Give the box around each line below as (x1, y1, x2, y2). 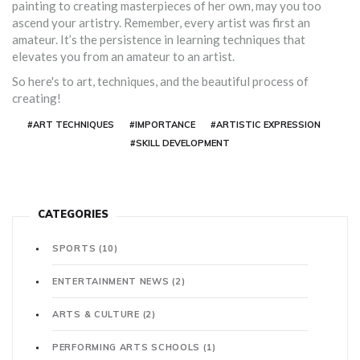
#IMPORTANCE (129, 119, 195, 131)
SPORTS (52, 243, 99, 255)
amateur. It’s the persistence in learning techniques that (12, 32, 305, 47)
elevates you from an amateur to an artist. (12, 49, 235, 64)
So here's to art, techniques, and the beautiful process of (12, 74, 309, 89)
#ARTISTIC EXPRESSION (211, 119, 321, 131)
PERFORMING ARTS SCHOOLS (52, 342, 203, 354)
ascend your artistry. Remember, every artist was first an (12, 15, 310, 31)
